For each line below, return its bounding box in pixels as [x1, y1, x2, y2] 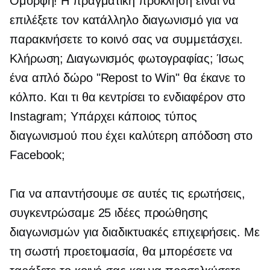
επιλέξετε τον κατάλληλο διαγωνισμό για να [10, 13, 239, 27]
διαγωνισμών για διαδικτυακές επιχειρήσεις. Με [10, 225, 260, 239]
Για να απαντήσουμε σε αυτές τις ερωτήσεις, [10, 187, 245, 200]
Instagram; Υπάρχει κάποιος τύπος [10, 110, 197, 123]
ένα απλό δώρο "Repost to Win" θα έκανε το [10, 71, 245, 84]
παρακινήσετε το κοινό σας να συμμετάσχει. [10, 33, 243, 46]
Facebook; [10, 148, 66, 162]
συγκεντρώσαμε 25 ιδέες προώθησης [10, 206, 208, 219]
